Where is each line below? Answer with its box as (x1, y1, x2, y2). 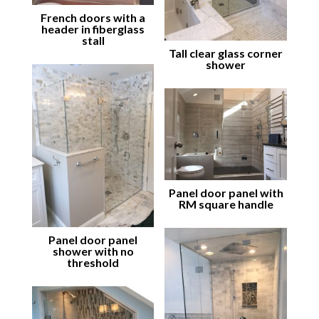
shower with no (52, 244, 134, 258)
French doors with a (41, 11, 146, 25)
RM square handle (178, 197, 273, 211)
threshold (67, 255, 120, 269)
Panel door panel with (168, 185, 283, 199)
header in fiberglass (41, 22, 145, 36)
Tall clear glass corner (169, 46, 283, 60)
